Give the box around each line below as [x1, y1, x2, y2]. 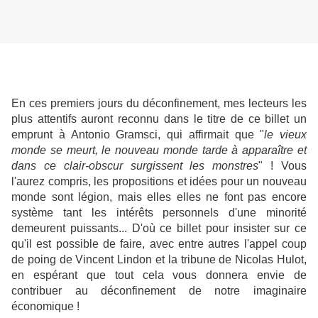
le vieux [264, 128, 307, 141]
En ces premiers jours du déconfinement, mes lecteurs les [11, 97, 307, 110]
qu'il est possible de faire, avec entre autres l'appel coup [11, 238, 307, 251]
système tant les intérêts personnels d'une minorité [11, 207, 307, 219]
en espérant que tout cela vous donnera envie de [11, 269, 307, 282]
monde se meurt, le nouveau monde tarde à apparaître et [11, 144, 307, 157]
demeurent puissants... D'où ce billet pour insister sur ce [11, 222, 307, 235]
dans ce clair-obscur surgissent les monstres [11, 160, 259, 172]
